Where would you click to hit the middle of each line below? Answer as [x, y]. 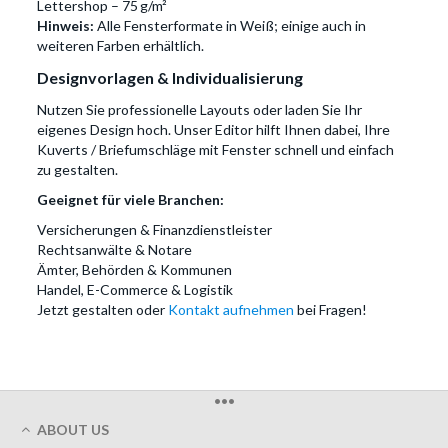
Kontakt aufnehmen [231, 309]
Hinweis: [66, 25]
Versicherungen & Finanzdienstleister [155, 229]
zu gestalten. [78, 169]
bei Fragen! [331, 309]
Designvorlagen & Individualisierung [170, 77]
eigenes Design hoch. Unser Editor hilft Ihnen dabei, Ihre [214, 129]
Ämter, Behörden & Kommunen [135, 269]
